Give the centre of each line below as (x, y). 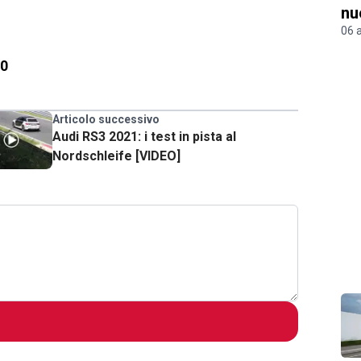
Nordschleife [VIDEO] (116, 156)
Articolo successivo (106, 120)
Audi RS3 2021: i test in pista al (144, 137)
